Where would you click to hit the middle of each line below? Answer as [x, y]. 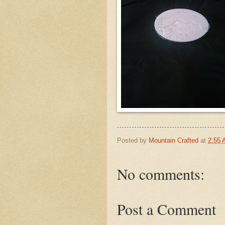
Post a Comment [166, 209]
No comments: [161, 174]
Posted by [133, 140]
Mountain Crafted [174, 140]
